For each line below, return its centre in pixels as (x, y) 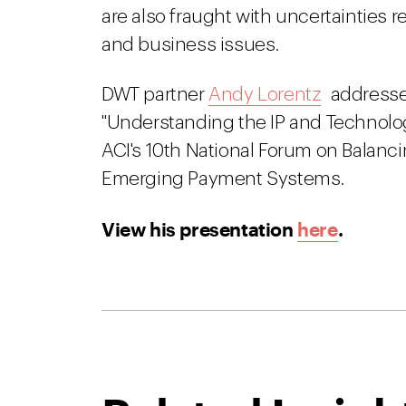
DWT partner (155, 95)
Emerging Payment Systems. (223, 179)
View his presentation (200, 229)
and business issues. (191, 45)
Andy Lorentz (265, 95)
